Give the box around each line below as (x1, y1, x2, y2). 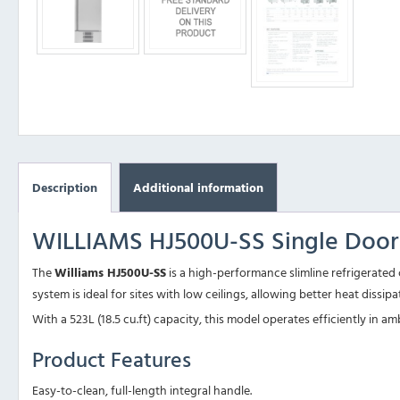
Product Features (32, 343, 191, 376)
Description (32, 178, 97, 197)
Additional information (133, 178, 263, 197)
